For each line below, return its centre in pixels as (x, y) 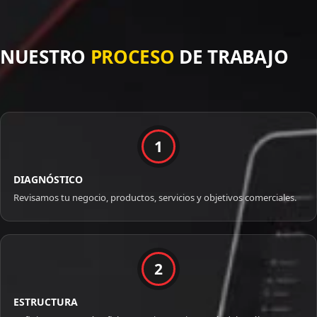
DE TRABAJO (231, 57)
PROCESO (132, 57)
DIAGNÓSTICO (48, 180)
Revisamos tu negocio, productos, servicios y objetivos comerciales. (155, 198)
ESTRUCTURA (46, 302)
